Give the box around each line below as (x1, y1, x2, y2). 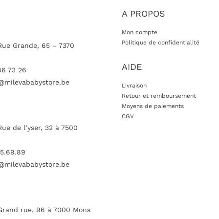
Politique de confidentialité (121, 39, 199, 46)
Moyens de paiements (121, 102, 184, 109)
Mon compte (121, 28, 157, 36)
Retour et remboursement (121, 92, 196, 99)
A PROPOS (121, 8, 165, 19)
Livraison (121, 82, 147, 89)
